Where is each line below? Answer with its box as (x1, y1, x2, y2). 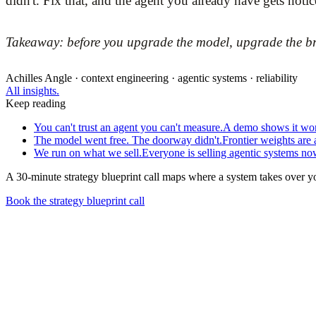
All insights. (6, 84, 59, 97)
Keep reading (6, 97, 66, 109)
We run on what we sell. (34, 146, 142, 159)
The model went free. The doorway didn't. (34, 133, 222, 146)
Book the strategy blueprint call (6, 194, 145, 207)
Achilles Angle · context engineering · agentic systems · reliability (6, 71, 298, 84)
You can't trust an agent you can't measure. (34, 121, 223, 133)
